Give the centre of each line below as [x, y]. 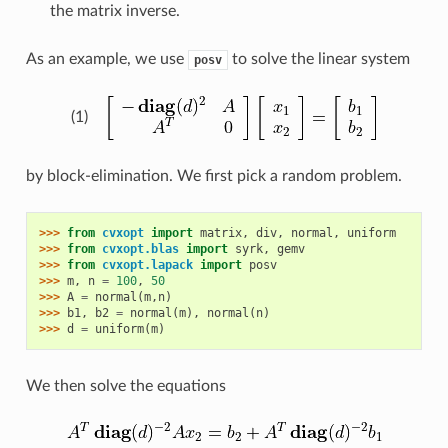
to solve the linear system [318, 58]
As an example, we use [106, 58]
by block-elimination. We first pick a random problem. [213, 175]
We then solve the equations [125, 385]
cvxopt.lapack [147, 264]
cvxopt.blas [140, 248]
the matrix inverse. [114, 10]
